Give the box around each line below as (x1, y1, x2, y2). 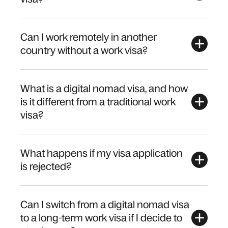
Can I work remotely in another (20, 31, 157, 43)
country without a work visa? (20, 44, 148, 56)
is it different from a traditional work (20, 96, 176, 107)
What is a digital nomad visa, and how (20, 82, 188, 94)
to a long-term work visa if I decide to (20, 212, 182, 223)
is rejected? (20, 160, 71, 172)
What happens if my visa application (20, 147, 183, 159)
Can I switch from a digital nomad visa (20, 198, 189, 210)
